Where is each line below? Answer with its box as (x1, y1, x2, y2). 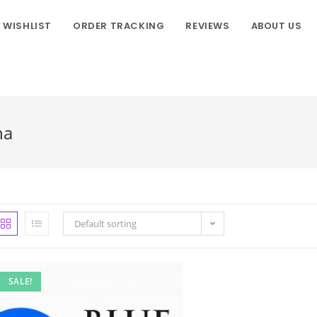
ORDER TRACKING (72, 19, 165, 33)
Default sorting (74, 217, 137, 230)
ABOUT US (250, 19, 302, 33)
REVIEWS (185, 19, 230, 33)
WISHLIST (3, 19, 52, 33)
